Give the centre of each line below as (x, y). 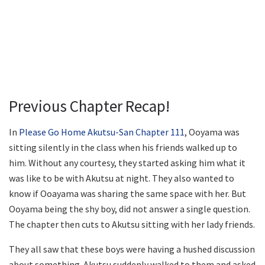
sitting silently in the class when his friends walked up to (123, 148)
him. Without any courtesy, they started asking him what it (127, 163)
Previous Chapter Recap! (89, 106)
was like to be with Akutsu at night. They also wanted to (122, 178)
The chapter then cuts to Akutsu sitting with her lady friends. (132, 224)
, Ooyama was (212, 132)
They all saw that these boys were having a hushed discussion (132, 249)
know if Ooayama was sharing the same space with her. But (127, 194)
